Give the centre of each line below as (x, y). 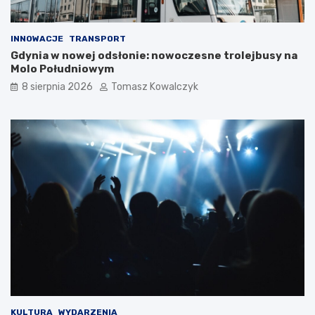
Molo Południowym (62, 69)
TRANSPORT (97, 39)
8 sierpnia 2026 (57, 87)
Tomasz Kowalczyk (155, 87)
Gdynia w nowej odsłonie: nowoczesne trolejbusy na (154, 56)
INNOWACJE (37, 39)
